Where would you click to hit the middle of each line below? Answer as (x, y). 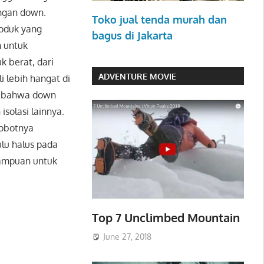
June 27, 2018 (127, 237)
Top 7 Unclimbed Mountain (166, 217)
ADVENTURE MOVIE (137, 76)
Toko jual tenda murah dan (159, 20)
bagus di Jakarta (132, 36)
